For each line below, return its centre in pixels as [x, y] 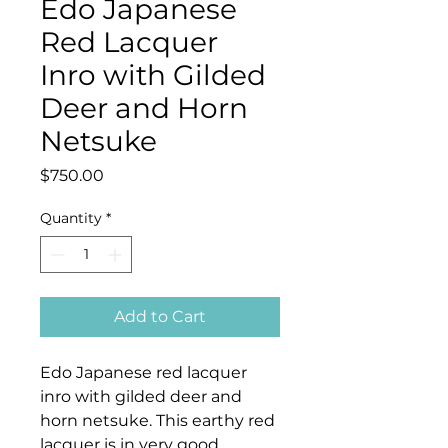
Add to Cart [160, 317]
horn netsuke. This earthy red [157, 421]
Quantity [71, 218]
